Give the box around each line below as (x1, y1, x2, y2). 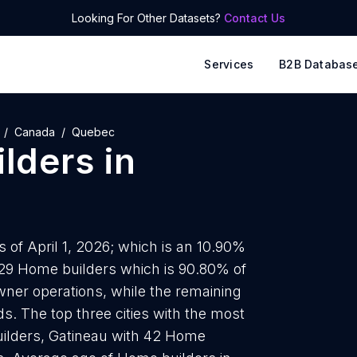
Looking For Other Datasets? (72, 11, 224, 25)
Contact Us (224, 11, 285, 25)
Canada (14, 125, 55, 139)
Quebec (72, 125, 115, 139)
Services (204, 57, 254, 71)
